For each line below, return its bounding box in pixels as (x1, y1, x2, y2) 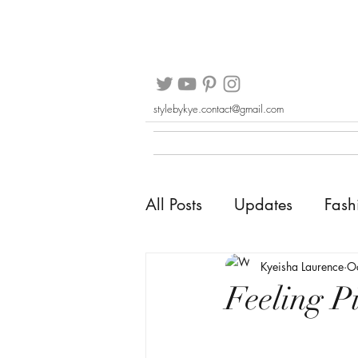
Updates (234, 194, 292, 215)
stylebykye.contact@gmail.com (153, 101, 284, 116)
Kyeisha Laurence (261, 258, 344, 274)
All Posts (145, 194, 202, 215)
